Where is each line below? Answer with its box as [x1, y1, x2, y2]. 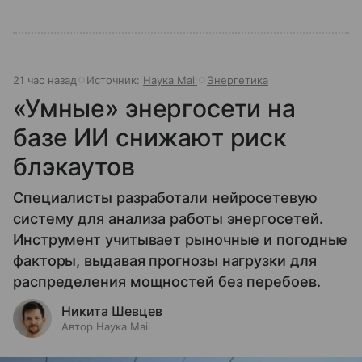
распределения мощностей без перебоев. [13, 272, 321, 290]
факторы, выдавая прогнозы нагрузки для [13, 251, 317, 269]
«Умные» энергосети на [13, 93, 296, 123]
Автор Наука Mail [61, 319, 150, 333]
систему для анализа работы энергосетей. [13, 209, 323, 227]
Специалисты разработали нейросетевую [13, 188, 318, 206]
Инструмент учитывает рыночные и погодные [13, 230, 348, 248]
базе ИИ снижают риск [13, 122, 288, 152]
